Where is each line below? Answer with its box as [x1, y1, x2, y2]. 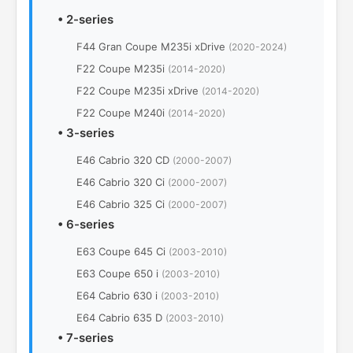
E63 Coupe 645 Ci [76, 245, 169, 258]
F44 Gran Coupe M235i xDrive [76, 40, 229, 53]
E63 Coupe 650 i [76, 267, 162, 280]
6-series [66, 217, 114, 232]
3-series [66, 125, 114, 140]
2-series [66, 12, 113, 27]
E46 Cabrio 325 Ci [76, 198, 168, 210]
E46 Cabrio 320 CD [76, 154, 173, 166]
